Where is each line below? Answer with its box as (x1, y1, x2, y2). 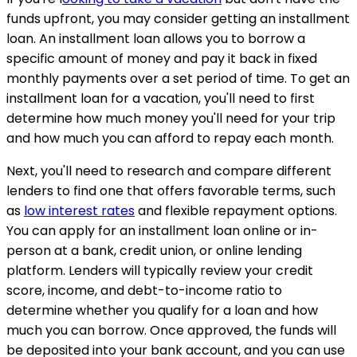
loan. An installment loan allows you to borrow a (6, 29, 305, 48)
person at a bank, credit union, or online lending (6, 241, 302, 260)
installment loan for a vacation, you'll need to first (6, 88, 315, 108)
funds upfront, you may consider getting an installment (6, 9, 350, 28)
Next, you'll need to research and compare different (6, 161, 331, 180)
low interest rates (24, 201, 135, 220)
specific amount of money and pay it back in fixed (6, 49, 317, 68)
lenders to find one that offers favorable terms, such (6, 181, 335, 200)
